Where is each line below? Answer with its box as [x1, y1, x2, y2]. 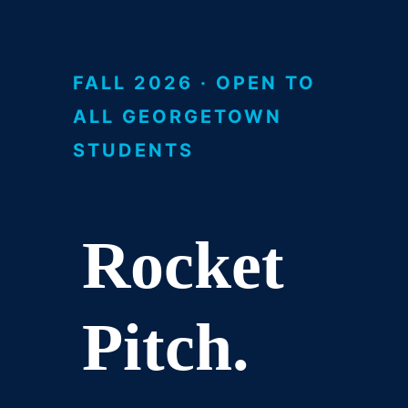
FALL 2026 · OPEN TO [73, 72, 316, 94]
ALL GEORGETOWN [73, 106, 282, 127]
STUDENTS [73, 139, 194, 161]
